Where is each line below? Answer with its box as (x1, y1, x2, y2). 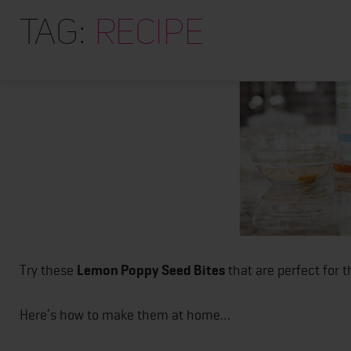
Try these (20, 261, 77, 278)
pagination (19, 32, 166, 64)
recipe (95, 12, 204, 53)
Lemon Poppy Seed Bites (77, 261, 225, 279)
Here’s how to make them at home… (20, 306, 230, 323)
